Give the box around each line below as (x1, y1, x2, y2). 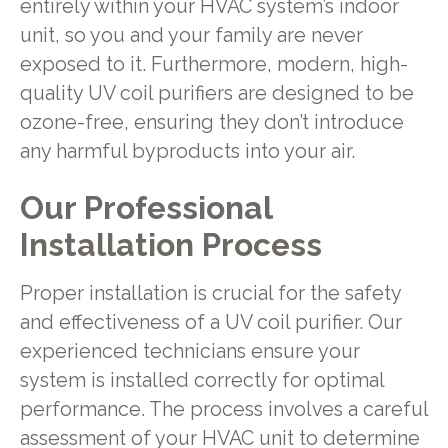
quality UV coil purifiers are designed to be (19, 81, 414, 105)
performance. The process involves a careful (19, 398, 428, 422)
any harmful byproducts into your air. (19, 139, 355, 163)
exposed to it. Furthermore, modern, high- (19, 52, 408, 76)
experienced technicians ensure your (19, 340, 360, 364)
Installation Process (19, 226, 322, 264)
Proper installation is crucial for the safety (19, 282, 401, 306)
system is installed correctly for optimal (19, 369, 384, 393)
